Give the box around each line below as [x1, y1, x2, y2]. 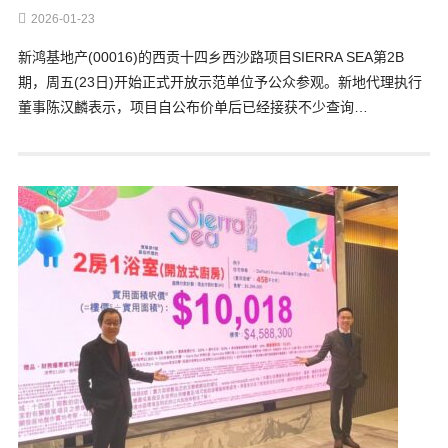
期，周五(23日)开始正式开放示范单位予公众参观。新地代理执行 [17, 74, 422, 90]
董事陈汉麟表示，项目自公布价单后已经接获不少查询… [17, 99, 368, 115]
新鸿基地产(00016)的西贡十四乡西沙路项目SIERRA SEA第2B [17, 49, 404, 65]
